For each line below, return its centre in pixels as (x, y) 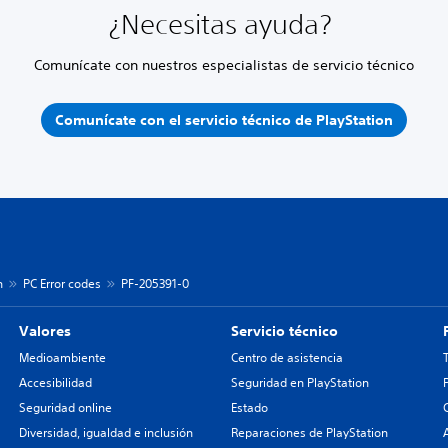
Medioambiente (62, 357)
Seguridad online (65, 407)
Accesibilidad (55, 382)
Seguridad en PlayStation (299, 382)
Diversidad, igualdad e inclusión (105, 432)
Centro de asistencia (286, 357)
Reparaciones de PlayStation (309, 432)
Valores (44, 331)
